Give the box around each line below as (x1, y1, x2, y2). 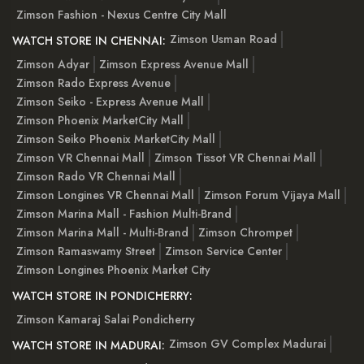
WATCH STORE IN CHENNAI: (12, 32, 166, 49)
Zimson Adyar (16, 55, 89, 72)
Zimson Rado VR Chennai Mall (16, 167, 175, 184)
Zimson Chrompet (198, 223, 292, 240)
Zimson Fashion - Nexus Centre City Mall (16, 6, 227, 23)
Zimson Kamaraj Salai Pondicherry (16, 310, 195, 327)
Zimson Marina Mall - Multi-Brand (16, 223, 188, 240)
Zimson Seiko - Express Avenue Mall (16, 93, 204, 110)
